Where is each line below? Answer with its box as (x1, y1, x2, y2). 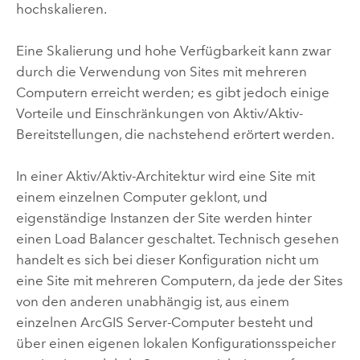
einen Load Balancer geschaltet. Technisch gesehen (15, 231, 339, 247)
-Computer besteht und (166, 314, 313, 331)
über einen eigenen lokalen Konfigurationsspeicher (15, 335, 336, 352)
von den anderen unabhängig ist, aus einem (15, 293, 289, 310)
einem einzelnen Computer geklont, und (15, 189, 268, 206)
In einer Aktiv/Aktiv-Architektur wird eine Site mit (15, 168, 315, 185)
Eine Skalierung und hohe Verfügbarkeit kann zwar (15, 42, 331, 59)
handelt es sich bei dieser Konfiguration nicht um (15, 252, 319, 268)
